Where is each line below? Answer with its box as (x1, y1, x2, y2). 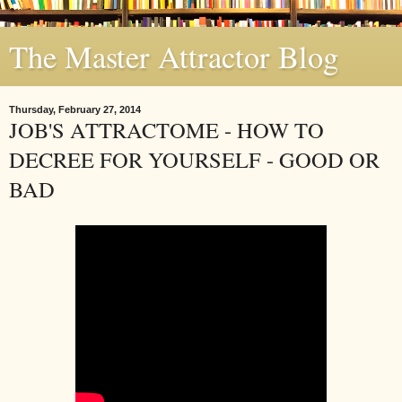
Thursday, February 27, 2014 (9, 104, 141, 115)
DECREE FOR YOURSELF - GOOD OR (9, 144, 380, 174)
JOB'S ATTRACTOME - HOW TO (9, 115, 324, 144)
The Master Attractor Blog (9, 36, 338, 77)
